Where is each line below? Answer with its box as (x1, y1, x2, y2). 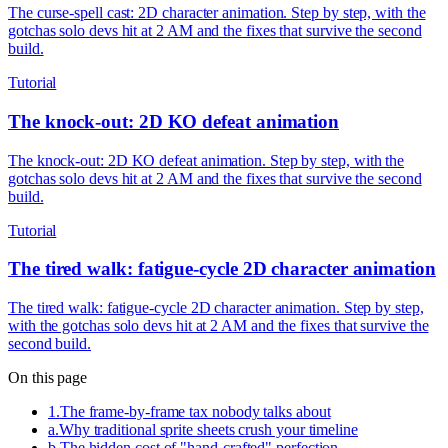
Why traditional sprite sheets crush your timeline (58, 420, 358, 438)
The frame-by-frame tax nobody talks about (59, 402, 331, 420)
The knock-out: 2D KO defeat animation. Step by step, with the (8, 151, 405, 169)
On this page (8, 368, 88, 386)
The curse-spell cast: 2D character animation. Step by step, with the (8, 4, 426, 22)
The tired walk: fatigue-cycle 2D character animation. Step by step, (8, 298, 424, 316)
